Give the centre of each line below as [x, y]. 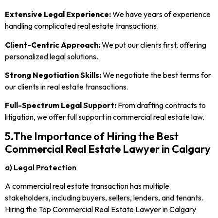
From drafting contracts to [162, 105]
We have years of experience [162, 14]
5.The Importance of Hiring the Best [92, 136]
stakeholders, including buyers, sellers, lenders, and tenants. [104, 197]
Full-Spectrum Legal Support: [61, 105]
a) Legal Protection [41, 167]
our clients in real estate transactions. [67, 86]
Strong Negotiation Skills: [54, 75]
